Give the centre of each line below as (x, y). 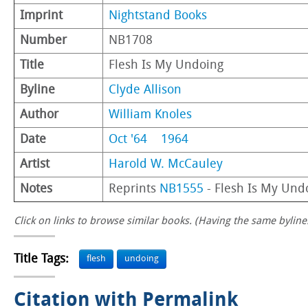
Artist (35, 164)
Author (39, 115)
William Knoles (150, 115)
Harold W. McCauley (166, 164)
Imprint (41, 16)
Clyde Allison (145, 90)
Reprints (134, 189)
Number (43, 41)
